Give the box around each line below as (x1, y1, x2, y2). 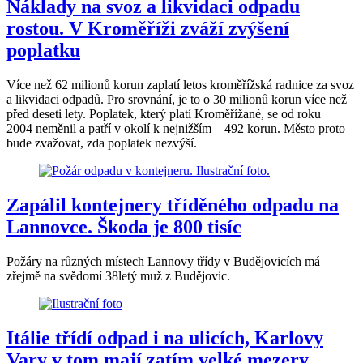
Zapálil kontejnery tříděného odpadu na (6, 194, 339, 216)
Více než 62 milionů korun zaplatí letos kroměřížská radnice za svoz (6, 77, 354, 92)
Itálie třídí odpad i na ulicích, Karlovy (6, 327, 323, 348)
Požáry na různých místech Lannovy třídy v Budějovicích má (6, 254, 320, 268)
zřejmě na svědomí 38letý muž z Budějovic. (6, 268, 230, 283)
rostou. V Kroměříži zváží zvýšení (6, 17, 289, 39)
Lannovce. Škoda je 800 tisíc (6, 216, 241, 237)
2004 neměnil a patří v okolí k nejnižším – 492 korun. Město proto (6, 121, 345, 135)
